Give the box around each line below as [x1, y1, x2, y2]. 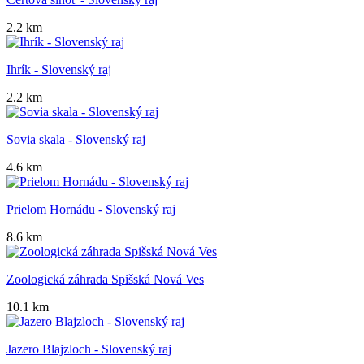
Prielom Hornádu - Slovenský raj [6, 202, 175, 217]
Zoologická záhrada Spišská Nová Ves [6, 272, 204, 287]
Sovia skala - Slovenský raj [6, 132, 145, 147]
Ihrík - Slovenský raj [6, 63, 111, 77]
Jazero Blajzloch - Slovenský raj [6, 342, 171, 357]
